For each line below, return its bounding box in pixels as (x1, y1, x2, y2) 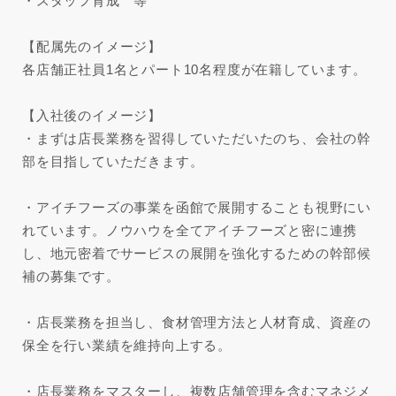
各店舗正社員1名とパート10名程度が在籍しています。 (22, 62, 367, 78)
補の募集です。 (22, 269, 120, 285)
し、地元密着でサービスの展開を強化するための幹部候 (22, 246, 371, 262)
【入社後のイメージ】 (22, 108, 162, 124)
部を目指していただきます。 (22, 154, 204, 170)
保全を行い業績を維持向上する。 (22, 338, 232, 354)
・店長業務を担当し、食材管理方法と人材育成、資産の (22, 315, 371, 331)
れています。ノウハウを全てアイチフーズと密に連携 (22, 223, 358, 239)
